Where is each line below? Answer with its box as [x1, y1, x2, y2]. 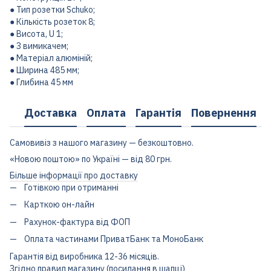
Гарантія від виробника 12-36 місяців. [10, 250, 159, 262]
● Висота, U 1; [10, 28, 63, 39]
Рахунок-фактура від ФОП [24, 216, 130, 227]
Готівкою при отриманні [24, 182, 119, 193]
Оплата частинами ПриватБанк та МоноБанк [24, 233, 203, 245]
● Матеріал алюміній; [10, 53, 93, 64]
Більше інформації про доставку [10, 170, 138, 181]
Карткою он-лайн [24, 199, 94, 211]
